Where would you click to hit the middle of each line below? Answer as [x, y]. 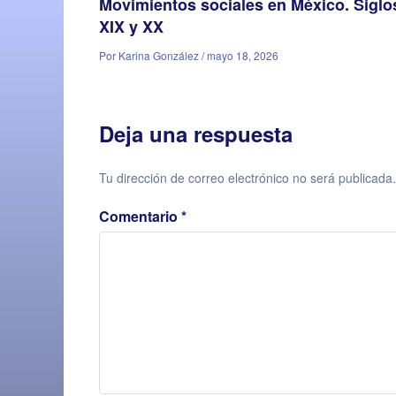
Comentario [140, 216]
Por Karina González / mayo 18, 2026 [189, 55]
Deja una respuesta [196, 133]
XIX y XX [131, 27]
